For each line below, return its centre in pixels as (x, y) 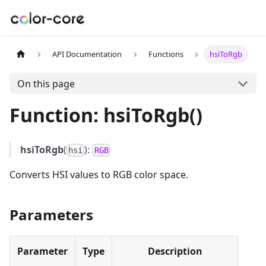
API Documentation (87, 54)
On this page (46, 83)
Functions (166, 54)
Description (175, 251)
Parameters (51, 215)
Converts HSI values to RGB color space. (99, 175)
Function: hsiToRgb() (106, 115)
